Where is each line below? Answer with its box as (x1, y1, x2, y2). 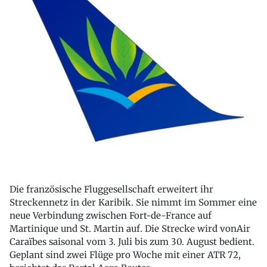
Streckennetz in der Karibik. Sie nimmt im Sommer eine (10, 197, 257, 209)
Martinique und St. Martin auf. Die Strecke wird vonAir (10, 223, 250, 235)
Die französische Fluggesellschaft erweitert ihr (10, 184, 213, 195)
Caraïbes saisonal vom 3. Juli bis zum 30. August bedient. (10, 236, 254, 248)
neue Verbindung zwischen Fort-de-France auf (10, 210, 212, 222)
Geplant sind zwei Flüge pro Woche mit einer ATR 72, (10, 249, 241, 261)
